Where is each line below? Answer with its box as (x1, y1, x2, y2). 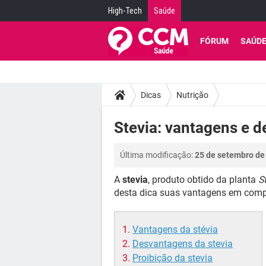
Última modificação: (120, 150, 195, 160)
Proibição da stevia (132, 252, 213, 264)
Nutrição (176, 90, 208, 100)
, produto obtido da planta (148, 174, 258, 185)
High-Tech (108, 6, 142, 15)
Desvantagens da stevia (132, 238, 233, 249)
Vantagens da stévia (132, 224, 218, 235)
